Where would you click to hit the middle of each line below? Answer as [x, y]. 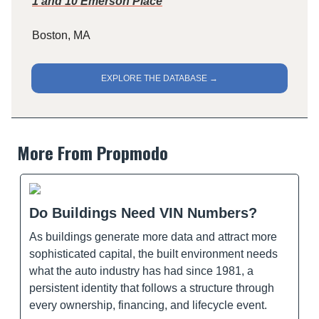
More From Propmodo [93, 152]
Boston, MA [61, 35]
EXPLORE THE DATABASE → [159, 78]
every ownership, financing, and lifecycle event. [148, 305]
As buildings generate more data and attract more [153, 236]
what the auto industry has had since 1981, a [141, 271]
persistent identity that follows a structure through [152, 288]
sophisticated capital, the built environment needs [153, 253]
